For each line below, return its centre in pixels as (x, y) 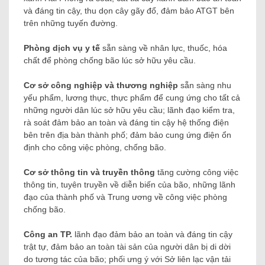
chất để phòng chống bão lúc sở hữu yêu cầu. (110, 61)
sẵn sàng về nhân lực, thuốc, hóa (164, 48)
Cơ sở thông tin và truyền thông (89, 172)
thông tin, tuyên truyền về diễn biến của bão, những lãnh (130, 185)
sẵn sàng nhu (205, 85)
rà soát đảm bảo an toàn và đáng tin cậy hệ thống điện (126, 123)
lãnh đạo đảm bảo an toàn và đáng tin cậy (152, 235)
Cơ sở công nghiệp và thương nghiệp (101, 85)
